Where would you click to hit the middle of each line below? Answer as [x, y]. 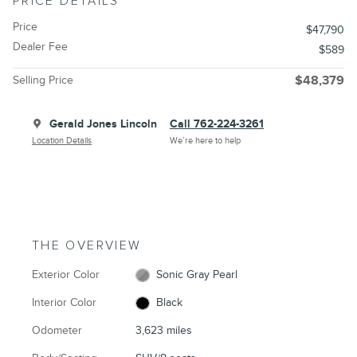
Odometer [57, 331]
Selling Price [43, 80]
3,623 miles [164, 331]
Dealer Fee [40, 47]
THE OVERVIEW [87, 246]
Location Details [62, 141]
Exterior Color [66, 275]
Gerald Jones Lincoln [103, 124]
